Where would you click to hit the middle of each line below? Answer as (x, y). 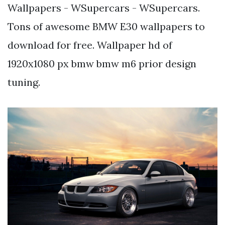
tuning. (24, 82)
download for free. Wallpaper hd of (90, 45)
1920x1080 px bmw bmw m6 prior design (102, 64)
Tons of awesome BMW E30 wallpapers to (106, 27)
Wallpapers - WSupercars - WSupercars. (104, 8)
